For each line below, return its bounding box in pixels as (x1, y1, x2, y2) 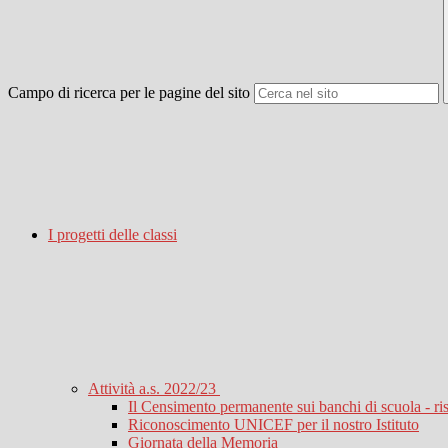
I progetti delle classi (48, 226, 177, 244)
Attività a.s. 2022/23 (88, 380, 220, 398)
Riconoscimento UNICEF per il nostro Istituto (128, 416, 419, 434)
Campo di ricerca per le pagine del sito (8, 84, 250, 102)
